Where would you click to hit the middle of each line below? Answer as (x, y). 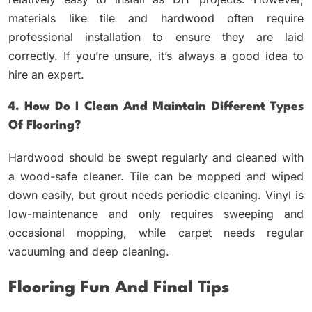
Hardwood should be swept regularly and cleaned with (156, 158)
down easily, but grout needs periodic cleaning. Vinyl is (156, 195)
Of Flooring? (45, 126)
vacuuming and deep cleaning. (89, 252)
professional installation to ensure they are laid (156, 37)
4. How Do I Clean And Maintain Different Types (156, 107)
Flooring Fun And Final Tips (119, 288)
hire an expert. (46, 75)
